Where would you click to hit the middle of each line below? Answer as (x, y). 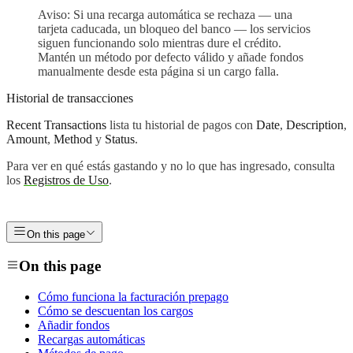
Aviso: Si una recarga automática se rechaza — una (165, 15)
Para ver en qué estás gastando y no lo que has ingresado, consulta (171, 166)
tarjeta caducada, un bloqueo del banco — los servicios (174, 29)
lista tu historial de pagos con (181, 125)
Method (73, 139)
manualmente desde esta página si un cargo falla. (158, 72)
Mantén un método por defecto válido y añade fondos (171, 58)
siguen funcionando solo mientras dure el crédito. (160, 43)
